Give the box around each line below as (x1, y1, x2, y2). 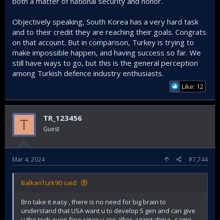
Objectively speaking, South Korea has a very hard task (12, 17, 198, 27)
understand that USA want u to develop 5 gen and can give (21, 206, 195, 215)
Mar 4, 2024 (12, 155, 45, 164)
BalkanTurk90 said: (21, 178, 78, 187)
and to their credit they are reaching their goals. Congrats (12, 27, 206, 37)
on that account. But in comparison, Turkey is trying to (12, 37, 194, 47)
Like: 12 (182, 82, 203, 91)
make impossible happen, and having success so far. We (12, 48, 201, 57)
